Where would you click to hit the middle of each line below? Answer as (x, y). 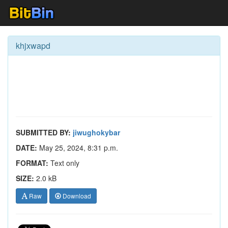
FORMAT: (32, 163)
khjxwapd (33, 46)
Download (76, 196)
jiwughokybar (96, 132)
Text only (64, 163)
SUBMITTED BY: (43, 132)
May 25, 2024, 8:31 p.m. (78, 148)
